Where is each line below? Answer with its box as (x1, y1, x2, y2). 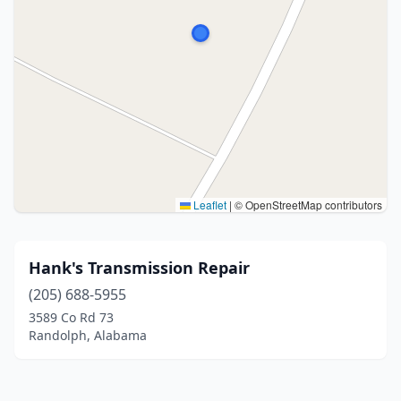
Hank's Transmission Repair (29, 257, 250, 278)
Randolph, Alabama (29, 327, 147, 344)
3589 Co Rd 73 (29, 309, 114, 326)
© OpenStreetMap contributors (232, 197, 382, 212)
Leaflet (191, 197, 226, 212)
